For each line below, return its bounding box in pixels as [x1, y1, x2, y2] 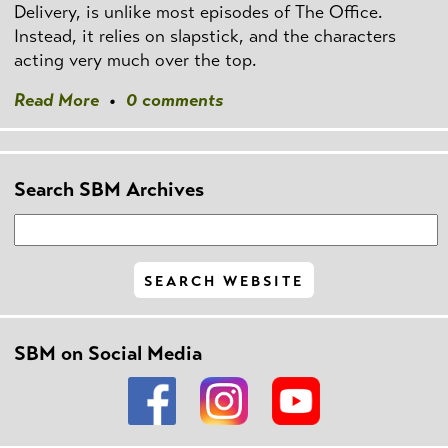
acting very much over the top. [14, 48, 256, 71]
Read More [14, 89, 99, 112]
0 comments [126, 89, 223, 112]
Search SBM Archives [14, 177, 204, 203]
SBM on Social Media [14, 341, 202, 367]
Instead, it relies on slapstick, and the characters [14, 24, 396, 47]
